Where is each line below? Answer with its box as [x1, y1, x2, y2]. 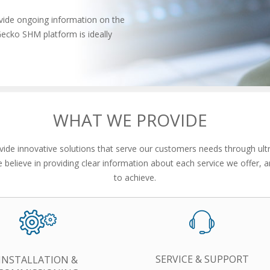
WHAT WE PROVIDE [52, 108, 218, 131]
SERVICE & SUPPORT [155, 252, 249, 266]
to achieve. [114, 171, 156, 183]
